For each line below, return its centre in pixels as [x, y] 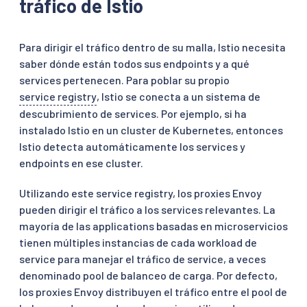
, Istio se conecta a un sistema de [179, 96]
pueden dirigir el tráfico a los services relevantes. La [147, 209]
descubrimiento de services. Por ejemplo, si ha [133, 113]
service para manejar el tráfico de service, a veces [143, 258]
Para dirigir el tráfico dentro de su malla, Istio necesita [152, 47]
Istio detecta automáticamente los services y [132, 146]
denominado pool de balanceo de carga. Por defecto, [148, 275]
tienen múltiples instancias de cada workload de [138, 242]
